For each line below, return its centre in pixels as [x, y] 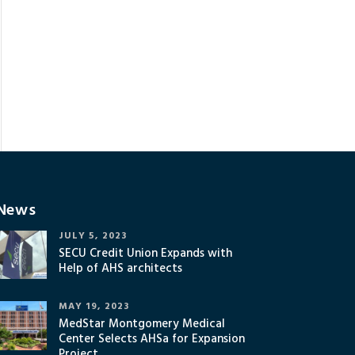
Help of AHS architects [121, 268]
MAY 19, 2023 [94, 306]
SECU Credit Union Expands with [146, 253]
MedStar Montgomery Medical [142, 324]
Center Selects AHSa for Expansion [152, 339]
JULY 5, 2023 [93, 236]
